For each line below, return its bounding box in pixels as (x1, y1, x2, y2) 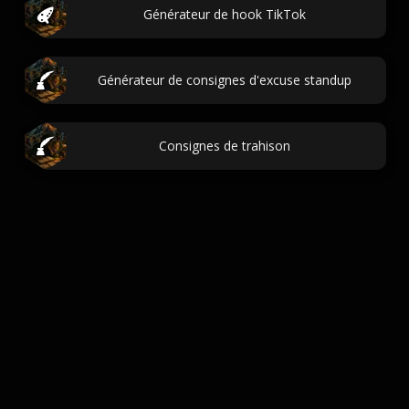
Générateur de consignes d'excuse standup (98, 71, 351, 89)
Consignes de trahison (159, 137, 290, 154)
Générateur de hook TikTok (143, 5, 306, 23)
